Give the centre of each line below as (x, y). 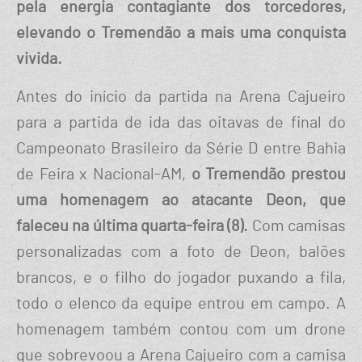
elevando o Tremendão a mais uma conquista (181, 34)
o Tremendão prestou (269, 175)
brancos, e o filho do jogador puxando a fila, (181, 278)
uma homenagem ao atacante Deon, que (181, 201)
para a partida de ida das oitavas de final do (181, 123)
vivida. (39, 59)
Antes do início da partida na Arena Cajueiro (181, 97)
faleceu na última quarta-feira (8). (133, 227)
